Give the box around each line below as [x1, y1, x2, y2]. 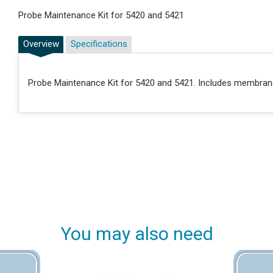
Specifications [70, 38, 127, 50]
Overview [23, 38, 59, 50]
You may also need [60, 223, 213, 245]
